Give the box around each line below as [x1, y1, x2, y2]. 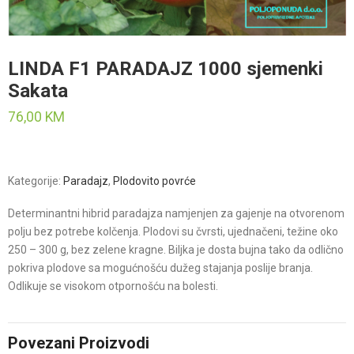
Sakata [8, 80, 68, 102]
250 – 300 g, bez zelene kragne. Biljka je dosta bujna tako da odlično [8, 243, 344, 256]
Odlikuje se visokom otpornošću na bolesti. [8, 280, 218, 292]
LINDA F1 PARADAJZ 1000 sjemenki [8, 58, 323, 80]
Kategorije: [8, 175, 63, 187]
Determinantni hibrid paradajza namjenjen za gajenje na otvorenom [8, 207, 345, 220]
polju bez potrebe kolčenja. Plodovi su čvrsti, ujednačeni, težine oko [8, 225, 338, 238]
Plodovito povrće [113, 175, 196, 187]
